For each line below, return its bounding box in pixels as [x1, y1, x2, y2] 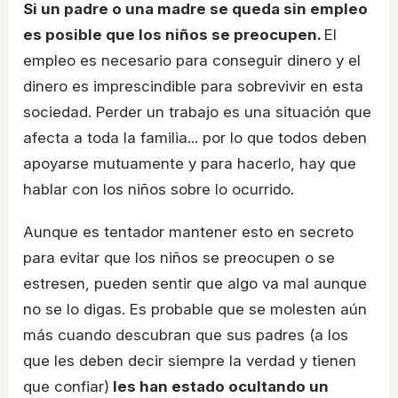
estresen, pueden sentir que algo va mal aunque [23, 275, 367, 293]
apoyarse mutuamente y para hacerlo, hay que [23, 155, 356, 173]
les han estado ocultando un [109, 378, 329, 396]
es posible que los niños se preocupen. [23, 26, 324, 44]
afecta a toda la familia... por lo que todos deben [23, 129, 367, 147]
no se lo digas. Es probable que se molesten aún [23, 300, 367, 319]
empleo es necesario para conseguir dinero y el [23, 52, 361, 70]
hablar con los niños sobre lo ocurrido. [23, 180, 294, 199]
